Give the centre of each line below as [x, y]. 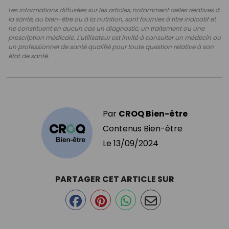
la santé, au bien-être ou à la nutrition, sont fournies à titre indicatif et [112, 19]
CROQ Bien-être [153, 113]
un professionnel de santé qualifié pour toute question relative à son [111, 47]
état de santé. [29, 56]
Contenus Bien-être [143, 128]
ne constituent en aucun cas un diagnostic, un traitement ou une [106, 28]
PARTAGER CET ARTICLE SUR [114, 179]
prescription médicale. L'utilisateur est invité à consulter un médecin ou [114, 37]
